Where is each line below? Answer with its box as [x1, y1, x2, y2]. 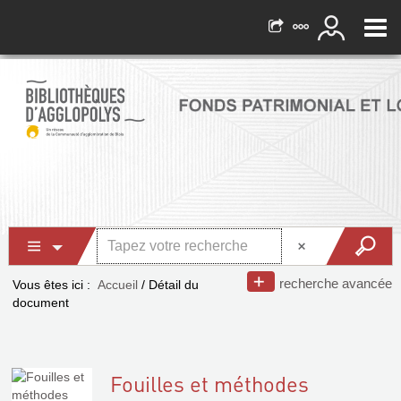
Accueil [98, 277, 138, 292]
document [13, 295, 69, 310]
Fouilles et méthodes [110, 370, 309, 397]
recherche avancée [279, 276, 392, 291]
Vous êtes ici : [13, 277, 90, 292]
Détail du [149, 277, 199, 292]
